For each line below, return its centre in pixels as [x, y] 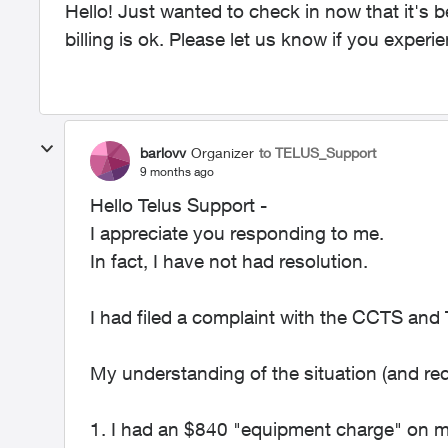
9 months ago [177, 171]
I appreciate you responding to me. [239, 233]
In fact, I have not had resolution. [231, 261]
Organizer [222, 152]
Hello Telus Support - [181, 205]
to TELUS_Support [317, 152]
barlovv [163, 152]
